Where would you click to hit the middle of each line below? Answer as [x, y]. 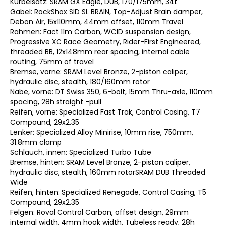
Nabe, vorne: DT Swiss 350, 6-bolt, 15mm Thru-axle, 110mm [111, 92]
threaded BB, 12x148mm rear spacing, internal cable [100, 51]
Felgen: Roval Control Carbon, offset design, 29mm [99, 212]
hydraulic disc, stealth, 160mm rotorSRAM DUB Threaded [108, 172]
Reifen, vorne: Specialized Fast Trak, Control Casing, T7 [105, 112]
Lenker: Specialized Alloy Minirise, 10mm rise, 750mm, [102, 132]
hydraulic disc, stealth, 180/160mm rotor [80, 82]
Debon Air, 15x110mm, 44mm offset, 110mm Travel [97, 21]
